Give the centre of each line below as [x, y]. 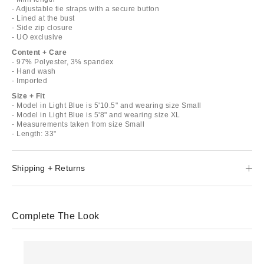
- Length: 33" [34, 133]
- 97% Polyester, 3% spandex [63, 62]
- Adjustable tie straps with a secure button [85, 9]
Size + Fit [28, 96]
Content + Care [39, 52]
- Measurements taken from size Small [78, 124]
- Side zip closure [42, 27]
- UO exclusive [37, 37]
